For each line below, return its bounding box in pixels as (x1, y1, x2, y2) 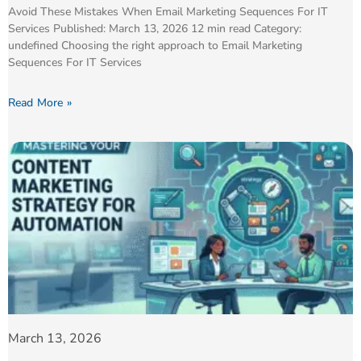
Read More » (7, 94, 72, 110)
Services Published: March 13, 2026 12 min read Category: (7, 20, 301, 36)
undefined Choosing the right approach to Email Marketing (7, 37, 302, 53)
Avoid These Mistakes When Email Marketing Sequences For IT (7, 3, 328, 19)
